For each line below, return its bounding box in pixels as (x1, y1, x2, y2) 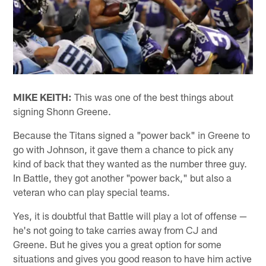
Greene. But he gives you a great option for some (13, 238, 222, 251)
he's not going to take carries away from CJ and (13, 224, 218, 236)
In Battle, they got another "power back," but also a (13, 172, 232, 184)
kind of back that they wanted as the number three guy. (13, 157, 248, 170)
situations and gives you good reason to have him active (13, 252, 252, 265)
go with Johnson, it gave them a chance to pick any (13, 143, 234, 156)
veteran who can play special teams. (13, 186, 170, 198)
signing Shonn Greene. (13, 105, 112, 118)
